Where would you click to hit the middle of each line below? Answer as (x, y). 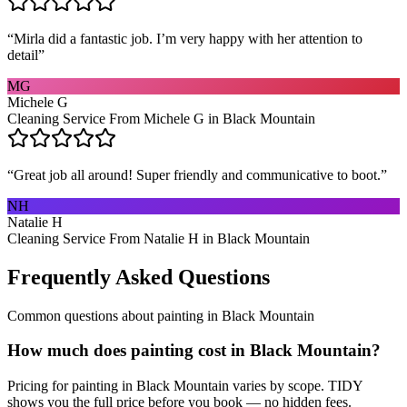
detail (23, 55)
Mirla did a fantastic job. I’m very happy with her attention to (188, 38)
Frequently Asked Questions (139, 277)
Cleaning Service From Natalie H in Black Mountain (159, 238)
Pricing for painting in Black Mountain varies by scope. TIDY (185, 386)
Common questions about (82, 315)
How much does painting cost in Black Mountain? (194, 351)
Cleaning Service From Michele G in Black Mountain (161, 118)
